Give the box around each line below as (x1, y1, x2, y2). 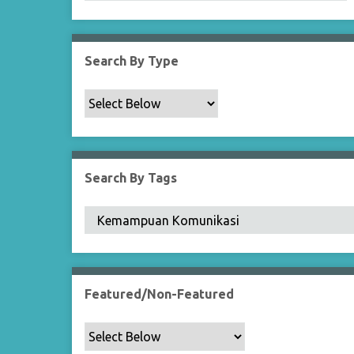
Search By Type (85, 54, 179, 68)
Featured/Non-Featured (85, 287, 235, 301)
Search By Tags (85, 171, 178, 185)
